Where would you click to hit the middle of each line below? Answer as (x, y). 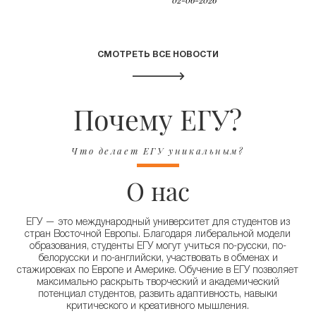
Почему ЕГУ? (158, 120)
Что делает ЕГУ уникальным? (158, 151)
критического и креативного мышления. (158, 307)
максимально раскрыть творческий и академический (158, 283)
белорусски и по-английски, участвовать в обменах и (158, 259)
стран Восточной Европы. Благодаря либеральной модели (158, 235)
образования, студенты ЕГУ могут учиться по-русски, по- (158, 247)
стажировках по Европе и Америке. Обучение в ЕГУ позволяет (158, 271)
